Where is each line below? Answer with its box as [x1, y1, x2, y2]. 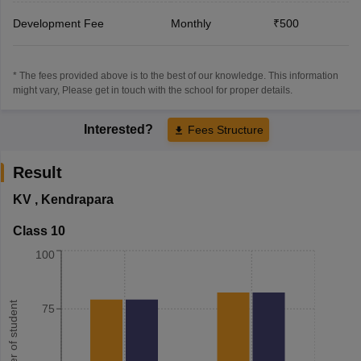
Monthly [170, 16, 211, 30]
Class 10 [12, 223, 65, 238]
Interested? [84, 122, 156, 136]
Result [12, 163, 62, 181]
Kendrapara [40, 192, 114, 206]
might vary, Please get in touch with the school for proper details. [12, 84, 293, 96]
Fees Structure [188, 122, 263, 136]
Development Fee [12, 16, 104, 30]
